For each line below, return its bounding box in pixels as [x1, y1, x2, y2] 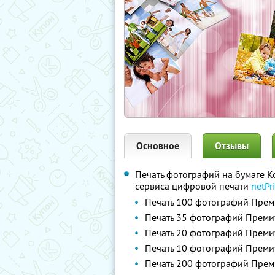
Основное [136, 139, 179, 152]
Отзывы [215, 139, 249, 152]
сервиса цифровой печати [135, 180, 251, 192]
